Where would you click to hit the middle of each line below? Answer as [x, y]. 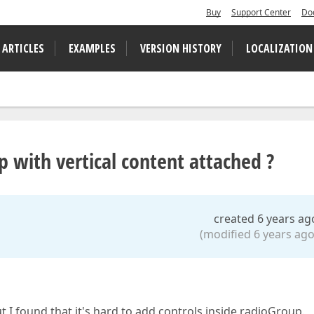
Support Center [261, 12]
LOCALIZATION [279, 48]
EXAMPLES [92, 48]
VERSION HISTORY [181, 48]
